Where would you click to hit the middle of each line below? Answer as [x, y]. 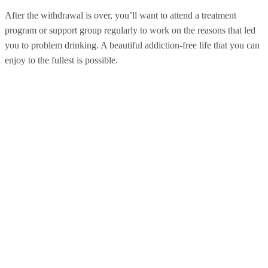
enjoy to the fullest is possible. [61, 60]
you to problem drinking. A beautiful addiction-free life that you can [132, 45]
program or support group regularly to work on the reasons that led [130, 31]
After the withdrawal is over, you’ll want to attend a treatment [121, 16]
